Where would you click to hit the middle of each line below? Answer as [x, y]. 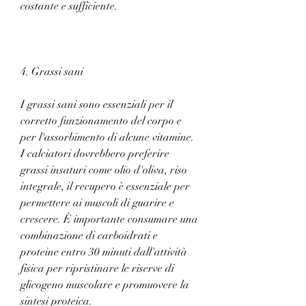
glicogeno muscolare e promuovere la [105, 284]
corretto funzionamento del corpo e [101, 121]
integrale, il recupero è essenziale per [105, 186]
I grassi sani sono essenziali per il [97, 104]
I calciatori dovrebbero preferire [95, 153]
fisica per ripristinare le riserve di [97, 268]
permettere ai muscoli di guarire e [97, 203]
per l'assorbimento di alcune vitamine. [107, 137]
